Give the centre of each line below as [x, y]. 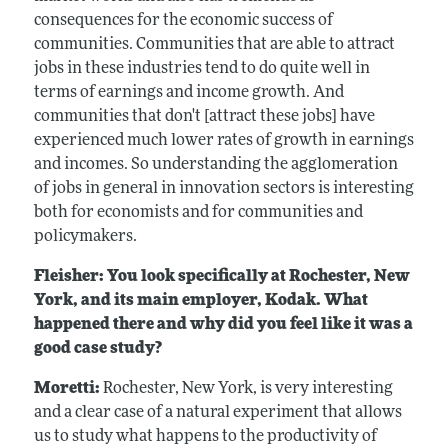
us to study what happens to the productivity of [205, 436]
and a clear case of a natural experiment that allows [217, 412]
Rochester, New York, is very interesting [247, 388]
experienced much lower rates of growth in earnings [223, 140]
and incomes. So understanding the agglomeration [215, 164]
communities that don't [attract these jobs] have [204, 116]
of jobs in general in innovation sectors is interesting [223, 188]
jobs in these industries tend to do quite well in [201, 68]
